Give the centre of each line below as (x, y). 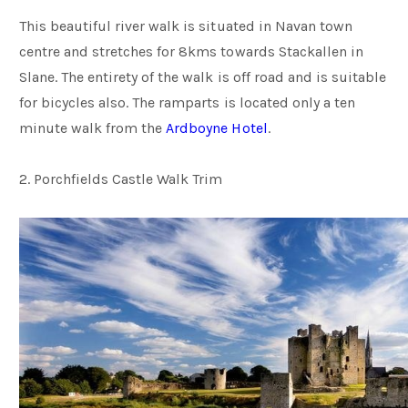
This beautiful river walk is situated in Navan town (186, 26)
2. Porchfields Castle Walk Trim (121, 179)
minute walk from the (93, 128)
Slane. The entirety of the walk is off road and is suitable (203, 77)
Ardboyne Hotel (217, 128)
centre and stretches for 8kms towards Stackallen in (191, 51)
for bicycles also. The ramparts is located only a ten (187, 102)
